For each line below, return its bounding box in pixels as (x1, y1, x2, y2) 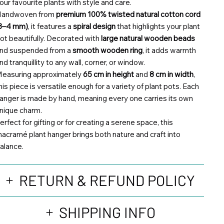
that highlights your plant (115, 21, 200, 31)
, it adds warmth (142, 45, 196, 55)
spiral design (72, 21, 115, 31)
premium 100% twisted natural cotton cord (55, 9, 200, 19)
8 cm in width (149, 69, 193, 79)
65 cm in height (82, 69, 134, 79)
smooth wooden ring (72, 45, 142, 55)
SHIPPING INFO (58, 203, 155, 221)
